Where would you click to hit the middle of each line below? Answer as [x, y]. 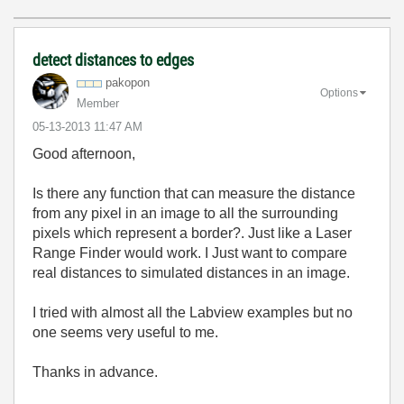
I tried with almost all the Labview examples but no [193, 312]
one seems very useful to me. [125, 332]
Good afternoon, [84, 154]
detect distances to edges [113, 60]
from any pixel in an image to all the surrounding [185, 213]
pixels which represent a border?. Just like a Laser [192, 233]
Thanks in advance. [95, 372]
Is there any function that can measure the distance [194, 193]
